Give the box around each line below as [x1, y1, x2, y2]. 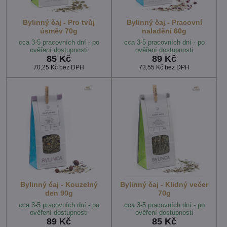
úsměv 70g [40, 27, 78, 35]
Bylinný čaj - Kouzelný [20, 180, 98, 189]
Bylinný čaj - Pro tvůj [23, 18, 95, 26]
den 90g [45, 189, 73, 198]
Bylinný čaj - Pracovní [126, 18, 202, 26]
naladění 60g [142, 27, 186, 35]
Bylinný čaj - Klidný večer [120, 180, 208, 189]
